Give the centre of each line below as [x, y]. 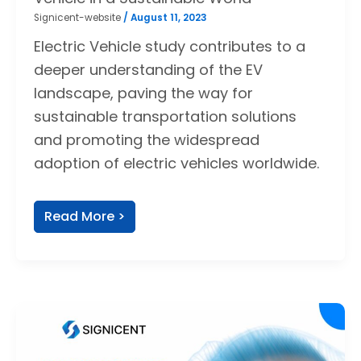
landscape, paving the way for [143, 93]
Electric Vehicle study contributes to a [169, 46]
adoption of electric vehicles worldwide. [176, 163]
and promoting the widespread [146, 139]
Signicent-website [78, 18]
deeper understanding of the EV [148, 69]
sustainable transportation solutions [165, 116]
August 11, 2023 [168, 18]
